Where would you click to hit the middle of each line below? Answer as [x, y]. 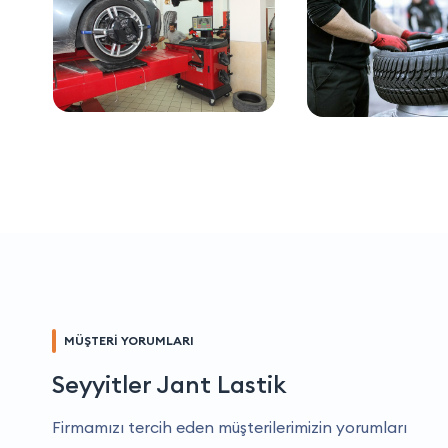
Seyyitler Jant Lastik [169, 384]
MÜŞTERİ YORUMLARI [129, 341]
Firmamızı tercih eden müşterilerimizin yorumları [229, 427]
